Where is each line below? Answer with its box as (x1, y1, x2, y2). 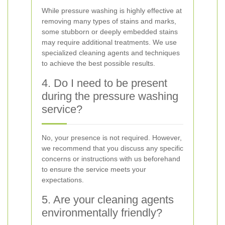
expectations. (42, 176, 84, 184)
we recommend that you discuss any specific (42, 144, 183, 152)
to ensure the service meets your (42, 165, 146, 173)
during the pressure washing (42, 90, 178, 102)
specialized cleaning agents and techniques (42, 49, 180, 57)
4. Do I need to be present (42, 77, 167, 89)
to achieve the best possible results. (42, 59, 155, 67)
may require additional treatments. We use (42, 38, 177, 46)
